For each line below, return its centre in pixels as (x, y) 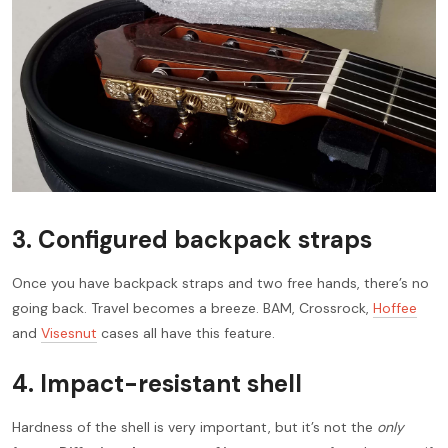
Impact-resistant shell (171, 383)
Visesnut (69, 332)
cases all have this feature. (186, 332)
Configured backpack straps (205, 239)
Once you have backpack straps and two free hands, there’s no (220, 282)
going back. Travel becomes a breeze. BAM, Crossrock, (192, 307)
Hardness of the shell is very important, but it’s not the (194, 426)
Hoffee (395, 307)
